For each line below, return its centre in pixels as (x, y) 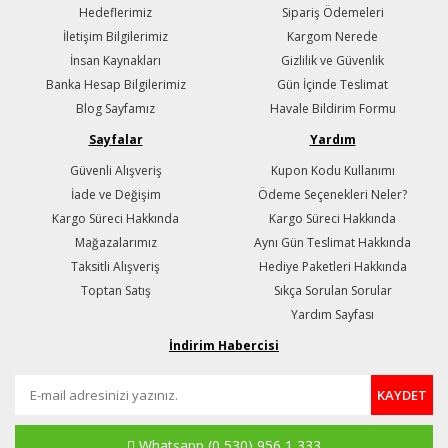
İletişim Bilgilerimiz (115, 37)
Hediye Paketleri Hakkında (332, 267)
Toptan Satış (115, 291)
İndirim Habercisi (224, 346)
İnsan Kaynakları (115, 61)
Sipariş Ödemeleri (332, 13)
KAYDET (402, 394)
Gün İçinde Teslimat (332, 85)
